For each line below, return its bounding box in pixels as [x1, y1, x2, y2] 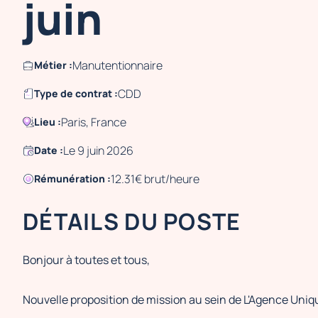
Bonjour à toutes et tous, [23, 252, 150, 268]
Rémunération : [34, 172, 111, 185]
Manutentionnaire [72, 57, 163, 73]
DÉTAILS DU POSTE [23, 206, 241, 237]
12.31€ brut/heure [111, 171, 199, 187]
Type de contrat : [34, 87, 118, 100]
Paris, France [61, 114, 126, 130]
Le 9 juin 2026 [63, 143, 133, 158]
